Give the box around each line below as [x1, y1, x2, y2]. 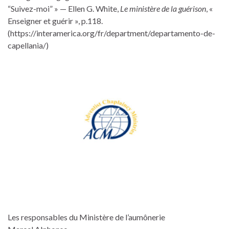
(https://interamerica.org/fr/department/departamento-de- [8, 28, 215, 38]
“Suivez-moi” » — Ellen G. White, [8, 4, 120, 14]
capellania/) [8, 40, 49, 51]
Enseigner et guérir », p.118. [8, 16, 103, 26]
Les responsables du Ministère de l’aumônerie [8, 212, 165, 222]
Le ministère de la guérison [120, 4, 206, 14]
